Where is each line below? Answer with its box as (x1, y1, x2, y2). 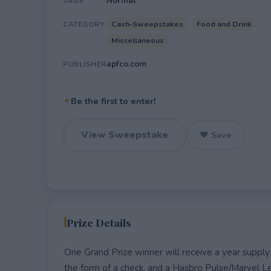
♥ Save (200, 129, 232, 141)
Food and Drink (197, 19, 252, 29)
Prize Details (66, 215, 131, 229)
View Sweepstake (81, 128, 168, 142)
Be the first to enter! (71, 95, 156, 107)
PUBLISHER (63, 59, 106, 69)
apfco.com (106, 58, 146, 70)
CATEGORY (63, 19, 104, 29)
